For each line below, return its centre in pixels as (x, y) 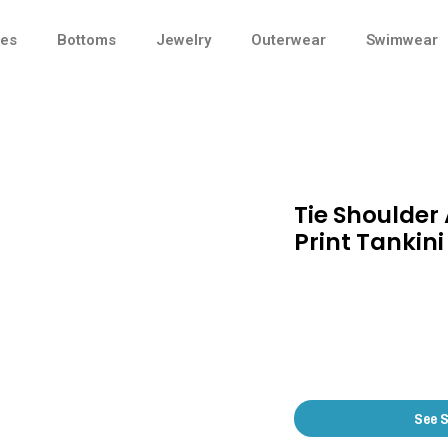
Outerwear (288, 40)
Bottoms (86, 40)
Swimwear (402, 40)
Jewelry (183, 40)
